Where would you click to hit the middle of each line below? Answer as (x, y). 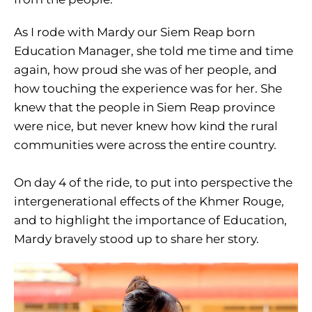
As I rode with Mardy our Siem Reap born (134, 32)
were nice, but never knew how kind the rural (146, 126)
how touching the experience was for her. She (148, 89)
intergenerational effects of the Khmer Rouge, (149, 202)
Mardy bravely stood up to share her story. (136, 239)
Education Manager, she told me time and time (154, 51)
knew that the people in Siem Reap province (145, 108)
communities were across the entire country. (145, 145)
